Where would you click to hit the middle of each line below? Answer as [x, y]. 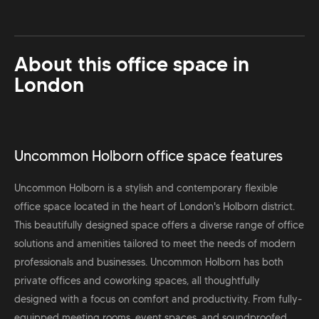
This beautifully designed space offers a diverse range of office [159, 225]
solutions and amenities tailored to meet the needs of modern [155, 244]
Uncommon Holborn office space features [148, 156]
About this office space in [132, 65]
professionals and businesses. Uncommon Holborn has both [149, 262]
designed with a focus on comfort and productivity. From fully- [158, 299]
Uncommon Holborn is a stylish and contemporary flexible [146, 188]
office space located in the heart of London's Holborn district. [155, 207]
